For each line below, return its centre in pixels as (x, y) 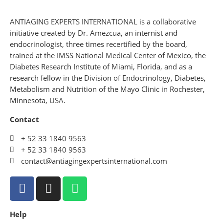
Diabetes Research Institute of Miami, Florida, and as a (101, 66)
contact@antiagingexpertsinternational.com (94, 161)
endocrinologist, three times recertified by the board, (99, 44)
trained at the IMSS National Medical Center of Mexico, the (108, 55)
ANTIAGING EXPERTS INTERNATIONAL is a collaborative (103, 22)
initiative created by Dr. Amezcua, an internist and (94, 33)
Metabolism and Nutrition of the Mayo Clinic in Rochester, (107, 89)
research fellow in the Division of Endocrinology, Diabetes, (108, 78)
